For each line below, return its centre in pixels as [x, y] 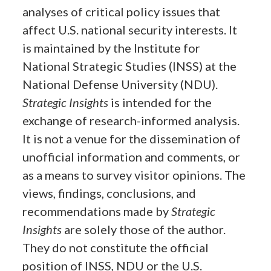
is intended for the [160, 103]
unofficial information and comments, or [132, 157]
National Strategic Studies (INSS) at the [130, 66]
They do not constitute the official [116, 248]
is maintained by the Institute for [112, 48]
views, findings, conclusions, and [109, 193]
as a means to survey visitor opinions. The [134, 175]
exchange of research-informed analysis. [131, 121]
